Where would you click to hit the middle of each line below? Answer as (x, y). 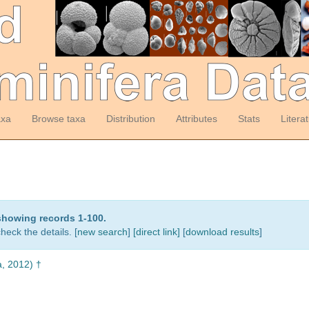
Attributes (196, 119)
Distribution (130, 119)
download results (222, 232)
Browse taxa (58, 119)
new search (102, 232)
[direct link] (157, 232)
